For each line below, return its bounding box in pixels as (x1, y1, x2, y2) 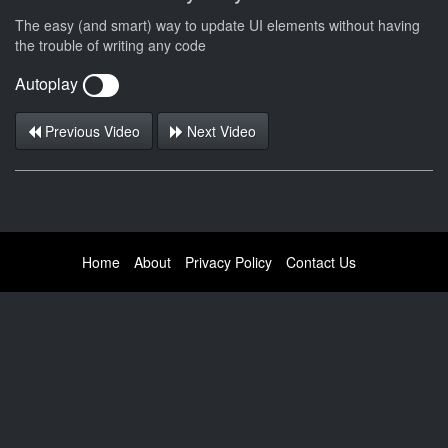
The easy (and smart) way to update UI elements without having (15, 14, 420, 35)
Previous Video (41, 120, 140, 141)
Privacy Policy (185, 251, 272, 272)
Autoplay (15, 72, 82, 96)
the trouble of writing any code (15, 34, 206, 55)
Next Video (183, 120, 256, 141)
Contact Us (286, 251, 356, 272)
